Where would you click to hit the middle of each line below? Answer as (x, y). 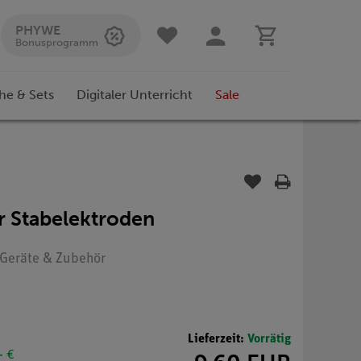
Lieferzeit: (218, 339)
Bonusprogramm (57, 42)
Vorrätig (269, 339)
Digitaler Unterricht (135, 95)
